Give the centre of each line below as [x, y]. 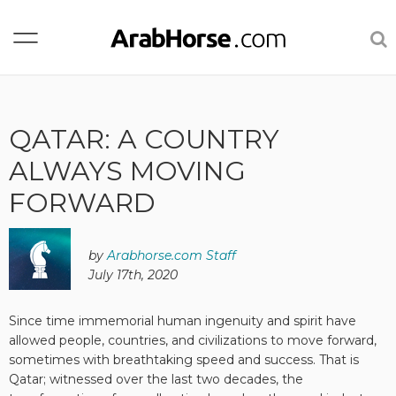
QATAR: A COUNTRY [144, 139]
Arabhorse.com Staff [171, 255]
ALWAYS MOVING [127, 171]
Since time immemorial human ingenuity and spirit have [183, 321]
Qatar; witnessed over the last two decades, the [156, 379]
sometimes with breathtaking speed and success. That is [184, 360]
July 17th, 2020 [133, 275]
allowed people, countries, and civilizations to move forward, [193, 340]
